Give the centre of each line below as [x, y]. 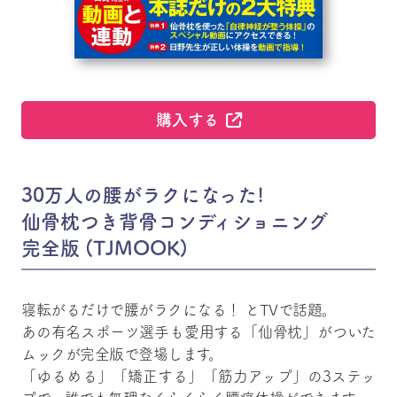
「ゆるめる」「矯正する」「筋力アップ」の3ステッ [198, 377]
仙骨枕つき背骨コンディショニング [175, 222]
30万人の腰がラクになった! [143, 195]
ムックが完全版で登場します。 [122, 354]
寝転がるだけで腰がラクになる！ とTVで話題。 [179, 310]
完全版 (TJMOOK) [105, 249]
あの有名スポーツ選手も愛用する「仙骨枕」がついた [198, 332]
